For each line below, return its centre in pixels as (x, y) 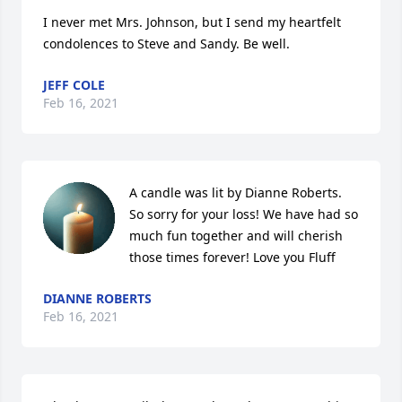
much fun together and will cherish (236, 236)
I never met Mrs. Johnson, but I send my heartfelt (192, 22)
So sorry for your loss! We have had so (244, 214)
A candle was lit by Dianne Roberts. (236, 192)
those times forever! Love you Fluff (232, 257)
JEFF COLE (74, 85)
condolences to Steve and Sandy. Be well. (166, 44)
